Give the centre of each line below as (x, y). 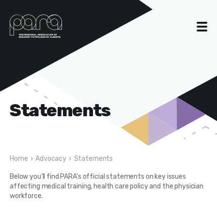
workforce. (26, 196)
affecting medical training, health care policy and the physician (107, 186)
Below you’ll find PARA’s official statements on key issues (98, 177)
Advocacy (51, 159)
